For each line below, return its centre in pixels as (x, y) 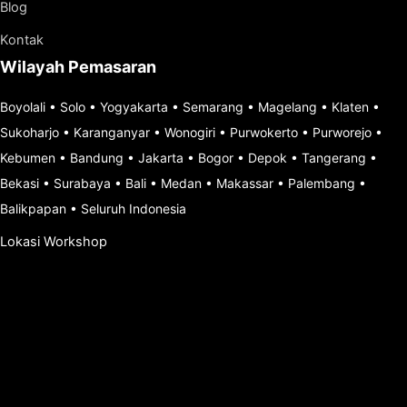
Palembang (322, 183)
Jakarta (161, 158)
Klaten (350, 107)
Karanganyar (112, 132)
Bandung (97, 158)
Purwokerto (264, 132)
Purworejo (342, 132)
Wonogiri (190, 132)
